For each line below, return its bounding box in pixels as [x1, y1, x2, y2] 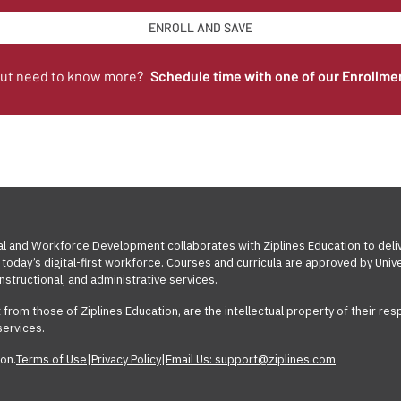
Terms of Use [16, 352, 87, 368]
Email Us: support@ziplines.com [166, 352, 336, 368]
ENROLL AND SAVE [149, 20, 252, 36]
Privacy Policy [91, 352, 161, 368]
